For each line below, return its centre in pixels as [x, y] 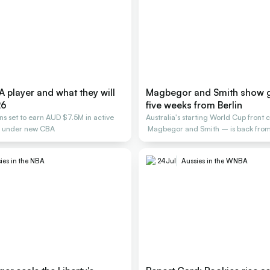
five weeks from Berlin [194, 105]
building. [160, 140]
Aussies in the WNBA [214, 161]
